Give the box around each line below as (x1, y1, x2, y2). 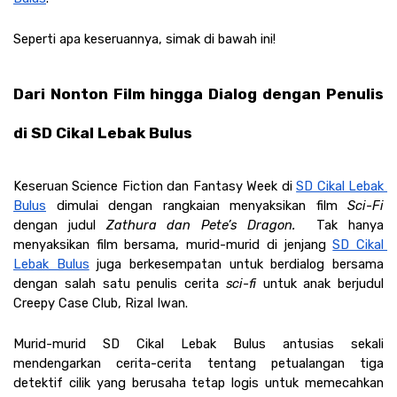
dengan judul (13, 216, 96, 233)
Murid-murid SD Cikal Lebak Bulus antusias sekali (13, 335, 384, 352)
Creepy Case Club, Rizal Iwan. (13, 294, 191, 311)
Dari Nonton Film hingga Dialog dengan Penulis (13, 84, 384, 103)
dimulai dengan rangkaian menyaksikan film (46, 197, 347, 214)
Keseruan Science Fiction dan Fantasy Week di (13, 177, 297, 194)
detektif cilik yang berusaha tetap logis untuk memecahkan (13, 374, 384, 391)
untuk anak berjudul (262, 275, 384, 292)
